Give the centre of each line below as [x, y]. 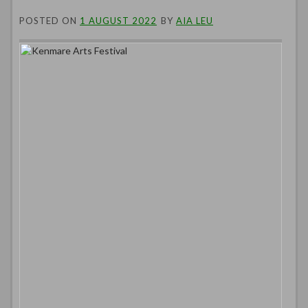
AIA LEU [195, 21]
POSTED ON [49, 21]
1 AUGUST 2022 [118, 21]
